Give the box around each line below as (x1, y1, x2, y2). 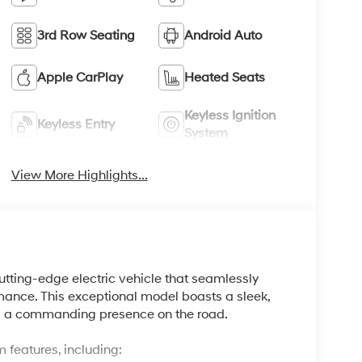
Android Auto (184, 27, 263, 44)
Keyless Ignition (184, 107, 276, 124)
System (184, 124, 229, 141)
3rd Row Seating (36, 27, 135, 44)
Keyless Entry (36, 116, 115, 133)
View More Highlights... (11, 166, 148, 183)
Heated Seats (184, 69, 266, 86)
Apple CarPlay (36, 69, 123, 86)
